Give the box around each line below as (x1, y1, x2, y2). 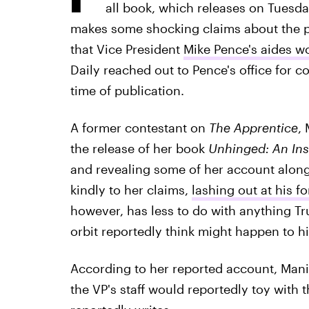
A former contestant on (70, 120, 209, 135)
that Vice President (70, 41, 183, 57)
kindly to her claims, (70, 182, 192, 197)
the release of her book (70, 141, 208, 156)
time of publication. (70, 83, 184, 98)
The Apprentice (208, 120, 298, 135)
